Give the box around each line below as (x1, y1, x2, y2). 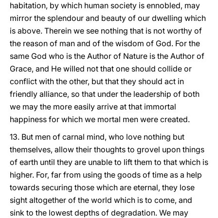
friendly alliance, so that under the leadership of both (10, 89, 200, 99)
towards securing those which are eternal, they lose (10, 182, 195, 192)
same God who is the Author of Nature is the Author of (10, 51, 204, 61)
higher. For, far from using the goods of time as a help (10, 170, 202, 180)
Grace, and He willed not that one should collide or (10, 64, 192, 73)
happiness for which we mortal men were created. (10, 114, 190, 124)
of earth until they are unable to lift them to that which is (10, 157, 208, 167)
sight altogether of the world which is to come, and (10, 195, 192, 205)
